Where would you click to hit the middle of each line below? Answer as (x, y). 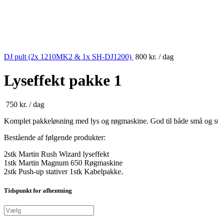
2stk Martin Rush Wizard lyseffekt (56, 154)
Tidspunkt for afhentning (38, 191)
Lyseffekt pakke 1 (63, 81)
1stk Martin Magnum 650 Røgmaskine (63, 163)
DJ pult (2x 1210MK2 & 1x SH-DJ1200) (69, 57)
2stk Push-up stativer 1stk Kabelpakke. (64, 171)
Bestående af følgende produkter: (55, 137)
